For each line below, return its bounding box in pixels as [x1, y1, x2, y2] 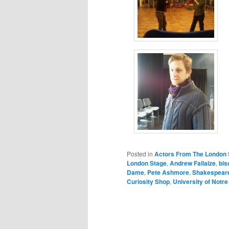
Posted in [127, 149, 153, 158]
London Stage [127, 158, 167, 168]
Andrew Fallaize [170, 158, 216, 168]
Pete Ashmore [147, 167, 189, 177]
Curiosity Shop [127, 176, 170, 186]
